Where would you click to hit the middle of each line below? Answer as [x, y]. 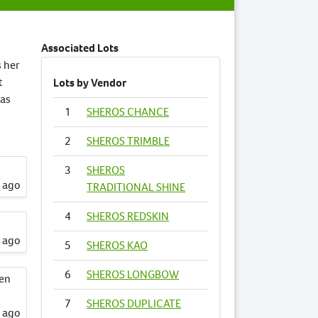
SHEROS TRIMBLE [128, 141]
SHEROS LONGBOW [133, 274]
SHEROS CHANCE [128, 112]
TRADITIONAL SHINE [136, 187]
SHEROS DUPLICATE [134, 303]
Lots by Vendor [90, 83]
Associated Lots [80, 48]
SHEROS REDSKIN [128, 216]
